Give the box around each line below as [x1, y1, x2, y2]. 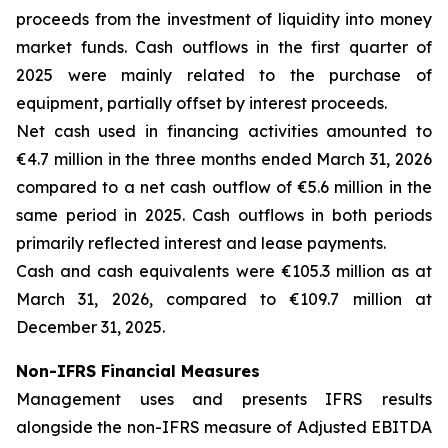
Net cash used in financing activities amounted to [16, 121, 432, 141]
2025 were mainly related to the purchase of [16, 65, 432, 85]
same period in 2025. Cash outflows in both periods [16, 205, 432, 225]
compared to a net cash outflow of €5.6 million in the [16, 177, 432, 197]
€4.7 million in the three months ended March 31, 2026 [16, 149, 432, 169]
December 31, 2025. [16, 317, 165, 337]
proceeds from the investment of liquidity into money [16, 9, 432, 29]
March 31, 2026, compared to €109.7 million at [16, 289, 432, 309]
